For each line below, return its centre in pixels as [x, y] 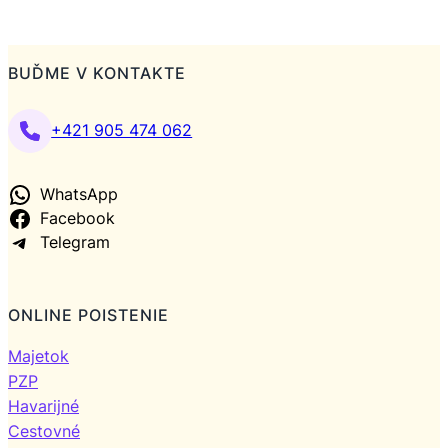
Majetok [38, 356]
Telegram [74, 242]
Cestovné [44, 431]
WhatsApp [78, 194]
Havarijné [43, 406]
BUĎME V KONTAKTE [97, 73]
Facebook [77, 218]
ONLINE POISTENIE [88, 315]
